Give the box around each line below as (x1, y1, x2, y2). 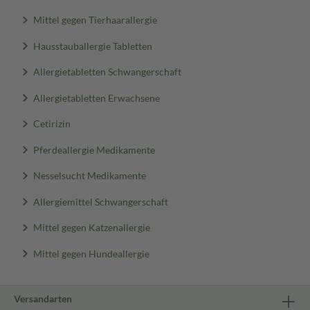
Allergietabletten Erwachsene (33, 91, 160, 103)
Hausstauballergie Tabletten (33, 39, 152, 51)
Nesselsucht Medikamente (33, 169, 146, 181)
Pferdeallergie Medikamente (33, 143, 155, 155)
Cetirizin (33, 117, 71, 129)
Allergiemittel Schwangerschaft (33, 195, 168, 207)
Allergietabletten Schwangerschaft (33, 65, 181, 77)
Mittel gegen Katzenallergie (33, 221, 150, 233)
